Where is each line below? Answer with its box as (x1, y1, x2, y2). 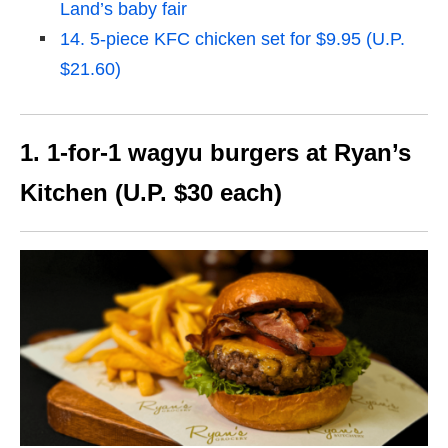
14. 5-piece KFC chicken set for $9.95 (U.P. (60, 29, 405, 50)
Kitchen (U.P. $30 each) (20, 179, 282, 207)
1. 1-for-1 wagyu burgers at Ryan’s (20, 139, 411, 167)
